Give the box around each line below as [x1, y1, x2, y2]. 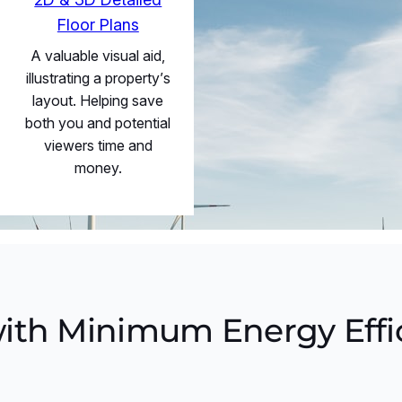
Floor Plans [57, 14, 139, 34]
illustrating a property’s [25, 68, 170, 87]
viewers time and [43, 135, 153, 154]
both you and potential [25, 113, 171, 132]
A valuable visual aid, [31, 46, 165, 65]
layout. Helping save [32, 91, 164, 109]
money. [74, 158, 122, 177]
